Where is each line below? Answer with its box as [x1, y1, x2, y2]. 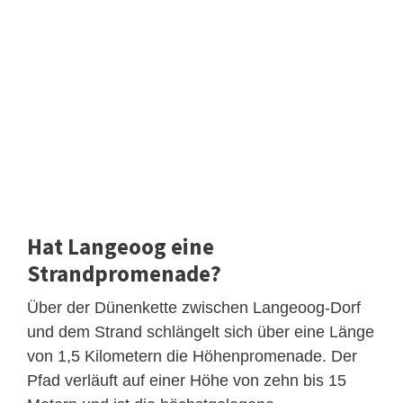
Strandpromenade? [27, 258, 221, 288]
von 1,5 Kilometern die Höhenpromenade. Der [27, 346, 357, 365]
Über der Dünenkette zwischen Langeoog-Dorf [27, 298, 361, 317]
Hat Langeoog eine [27, 231, 214, 261]
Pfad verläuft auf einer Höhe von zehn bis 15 [27, 371, 346, 390]
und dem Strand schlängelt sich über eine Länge [27, 322, 374, 341]
